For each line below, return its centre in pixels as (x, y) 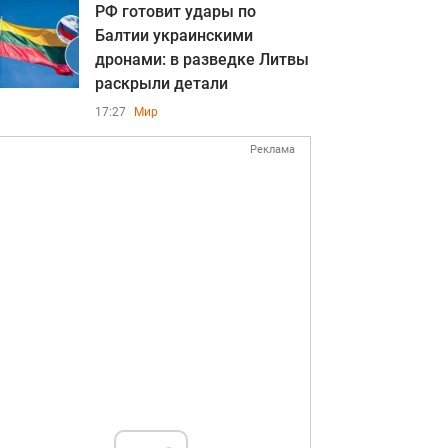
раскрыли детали (161, 83)
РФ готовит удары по (175, 11)
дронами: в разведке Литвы (202, 59)
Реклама (272, 149)
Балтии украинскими (174, 35)
